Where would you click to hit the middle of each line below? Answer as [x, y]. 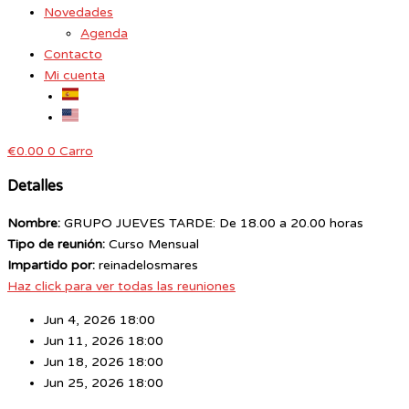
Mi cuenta [74, 75]
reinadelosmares [148, 265]
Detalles [35, 187]
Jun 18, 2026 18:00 [104, 362]
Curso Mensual [154, 244]
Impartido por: [51, 265]
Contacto [73, 54]
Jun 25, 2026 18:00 [104, 383]
